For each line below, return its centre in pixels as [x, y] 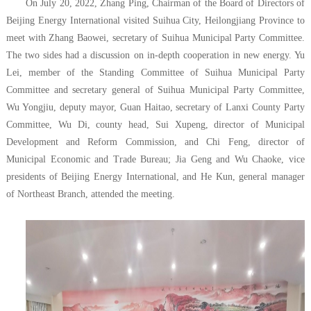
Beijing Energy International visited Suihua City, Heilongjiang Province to [155, 20]
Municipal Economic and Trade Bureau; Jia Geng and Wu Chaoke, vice [155, 159]
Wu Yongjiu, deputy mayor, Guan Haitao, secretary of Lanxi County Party [155, 107]
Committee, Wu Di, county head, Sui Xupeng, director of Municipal [155, 124]
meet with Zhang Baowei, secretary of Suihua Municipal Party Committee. [155, 37]
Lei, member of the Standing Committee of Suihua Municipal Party [155, 72]
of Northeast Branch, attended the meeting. [90, 194]
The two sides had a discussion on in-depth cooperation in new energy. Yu [155, 55]
